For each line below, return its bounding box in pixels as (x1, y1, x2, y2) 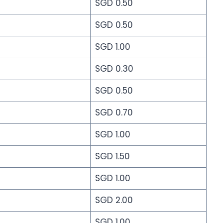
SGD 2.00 (95, 194, 133, 206)
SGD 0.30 (95, 62, 133, 75)
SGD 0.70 (95, 106, 133, 118)
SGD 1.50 (95, 150, 130, 162)
